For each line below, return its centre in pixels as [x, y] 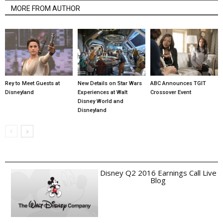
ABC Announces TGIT [178, 83]
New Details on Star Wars [110, 83]
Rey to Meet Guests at [32, 83]
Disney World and [100, 101]
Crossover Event [170, 92]
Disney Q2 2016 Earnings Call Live [158, 172]
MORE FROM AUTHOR [46, 8]
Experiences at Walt [102, 92]
